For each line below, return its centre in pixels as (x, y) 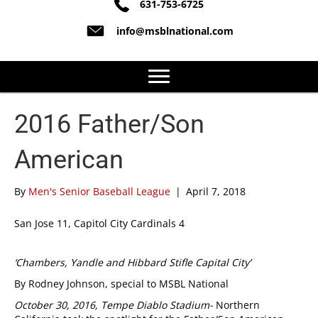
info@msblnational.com (175, 31)
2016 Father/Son (109, 125)
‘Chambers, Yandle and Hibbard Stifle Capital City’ (132, 263)
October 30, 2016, (57, 305)
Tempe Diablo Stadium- (158, 305)
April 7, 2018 (216, 192)
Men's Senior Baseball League (99, 192)
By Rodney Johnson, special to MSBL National (121, 284)
